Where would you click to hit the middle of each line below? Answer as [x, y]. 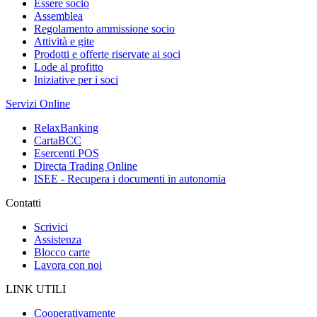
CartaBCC [58, 140]
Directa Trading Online [86, 166]
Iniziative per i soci [76, 79]
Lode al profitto [69, 67]
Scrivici [51, 226]
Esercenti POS [67, 153]
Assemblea [58, 16]
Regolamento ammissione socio [104, 28]
